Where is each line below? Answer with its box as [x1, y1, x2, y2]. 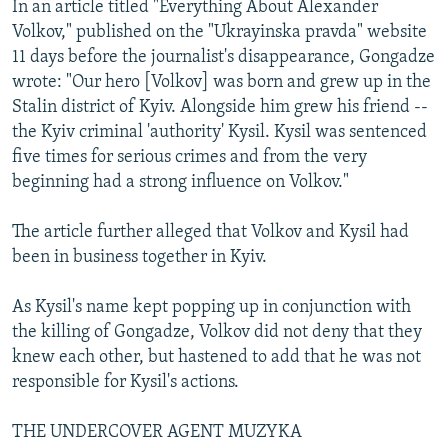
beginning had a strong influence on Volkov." [12, 172, 349, 192]
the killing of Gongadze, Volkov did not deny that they [12, 322, 422, 342]
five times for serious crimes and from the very [12, 147, 367, 167]
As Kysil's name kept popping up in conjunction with [12, 297, 411, 317]
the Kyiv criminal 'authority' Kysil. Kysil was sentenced [12, 122, 427, 142]
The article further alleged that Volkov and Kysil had [12, 222, 409, 242]
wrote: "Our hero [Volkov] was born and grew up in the [12, 72, 431, 92]
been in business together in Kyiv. [12, 247, 267, 267]
